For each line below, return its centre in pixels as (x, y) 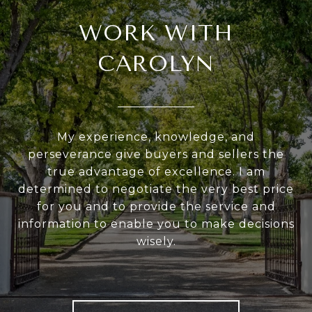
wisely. (156, 241)
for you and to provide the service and (156, 206)
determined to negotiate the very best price (156, 189)
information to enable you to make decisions (156, 224)
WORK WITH (156, 33)
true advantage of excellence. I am (156, 172)
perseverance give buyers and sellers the (156, 154)
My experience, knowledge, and (156, 137)
